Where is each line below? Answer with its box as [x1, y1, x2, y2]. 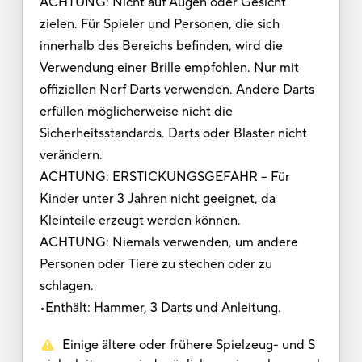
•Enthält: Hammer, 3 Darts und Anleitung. [39, 299, 281, 316]
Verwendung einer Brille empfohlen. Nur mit [39, 59, 299, 76]
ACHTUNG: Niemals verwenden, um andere [39, 234, 298, 250]
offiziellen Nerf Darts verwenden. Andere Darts [39, 81, 314, 98]
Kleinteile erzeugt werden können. [39, 212, 244, 229]
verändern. [39, 146, 106, 163]
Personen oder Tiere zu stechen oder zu [39, 255, 272, 272]
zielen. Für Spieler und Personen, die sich [39, 15, 280, 32]
